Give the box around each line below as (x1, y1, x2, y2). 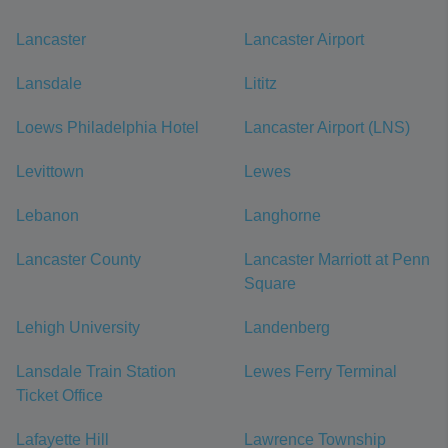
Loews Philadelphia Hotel (16, 119, 199, 136)
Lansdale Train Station (16, 363, 176, 380)
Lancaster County (16, 251, 141, 268)
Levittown (16, 163, 84, 180)
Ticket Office (16, 387, 103, 404)
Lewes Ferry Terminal (244, 363, 397, 380)
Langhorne (244, 207, 321, 224)
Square (244, 275, 296, 292)
